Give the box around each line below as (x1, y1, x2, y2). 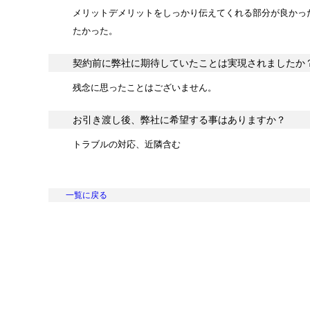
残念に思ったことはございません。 (73, 82, 217, 93)
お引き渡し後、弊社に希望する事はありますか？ (73, 114, 286, 125)
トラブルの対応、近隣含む (73, 139, 181, 149)
